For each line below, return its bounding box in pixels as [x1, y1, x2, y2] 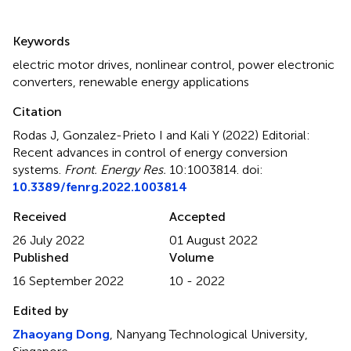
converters [13, 74, 73, 89]
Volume [169, 249, 214, 265]
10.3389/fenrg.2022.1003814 [13, 179, 187, 194]
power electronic [238, 56, 335, 72]
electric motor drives [13, 56, 129, 72]
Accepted [169, 208, 226, 224]
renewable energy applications [79, 74, 249, 89]
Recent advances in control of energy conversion [13, 144, 288, 160]
